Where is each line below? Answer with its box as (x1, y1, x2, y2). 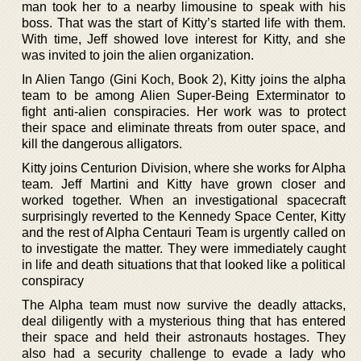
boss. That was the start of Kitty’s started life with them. (22, 15, 346, 30)
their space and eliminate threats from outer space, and (22, 120, 346, 135)
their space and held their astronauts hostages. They (22, 330, 346, 344)
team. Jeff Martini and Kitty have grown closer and (22, 176, 346, 191)
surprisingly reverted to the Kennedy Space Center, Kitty (22, 209, 346, 223)
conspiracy (22, 273, 84, 288)
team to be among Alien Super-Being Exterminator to (22, 88, 346, 102)
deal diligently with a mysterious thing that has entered (22, 313, 346, 328)
